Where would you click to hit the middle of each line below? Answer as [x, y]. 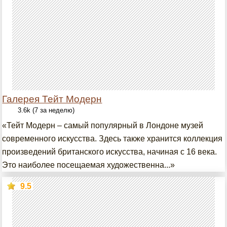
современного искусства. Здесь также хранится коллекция [112, 139]
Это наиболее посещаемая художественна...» [89, 165]
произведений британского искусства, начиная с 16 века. [110, 152]
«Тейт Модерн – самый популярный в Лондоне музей [103, 125]
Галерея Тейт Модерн [52, 99]
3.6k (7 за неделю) [46, 110]
